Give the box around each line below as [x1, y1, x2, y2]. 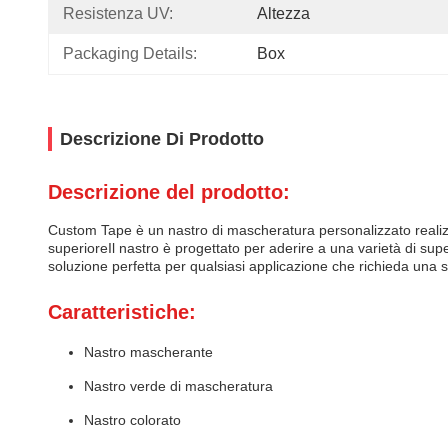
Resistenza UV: [63, 5, 173, 22]
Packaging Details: [63, 45, 197, 62]
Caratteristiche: [48, 301, 196, 323]
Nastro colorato [84, 412, 181, 428]
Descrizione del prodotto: [48, 181, 290, 203]
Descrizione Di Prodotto [60, 129, 264, 149]
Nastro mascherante [84, 344, 213, 360]
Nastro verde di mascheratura [84, 378, 273, 394]
